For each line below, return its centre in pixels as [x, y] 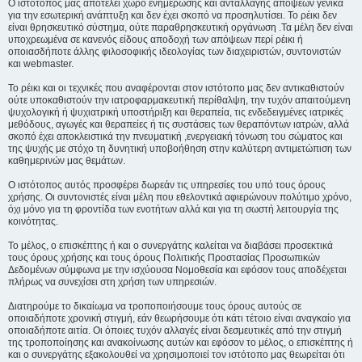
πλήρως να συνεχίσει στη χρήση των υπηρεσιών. [112, 282]
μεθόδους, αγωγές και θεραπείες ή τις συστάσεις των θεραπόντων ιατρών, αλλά [179, 124]
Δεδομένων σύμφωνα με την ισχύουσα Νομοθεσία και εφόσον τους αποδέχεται [177, 270]
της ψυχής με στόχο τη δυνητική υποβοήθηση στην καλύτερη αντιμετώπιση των [180, 149]
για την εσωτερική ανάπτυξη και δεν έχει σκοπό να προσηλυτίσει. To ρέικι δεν [173, 15]
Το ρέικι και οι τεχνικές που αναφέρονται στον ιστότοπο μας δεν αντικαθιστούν [176, 88]
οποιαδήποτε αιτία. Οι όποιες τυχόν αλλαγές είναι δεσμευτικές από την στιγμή [175, 330]
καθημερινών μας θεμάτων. [67, 161]
